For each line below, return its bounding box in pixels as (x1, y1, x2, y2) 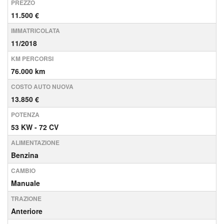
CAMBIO (11, 166, 35, 175)
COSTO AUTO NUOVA (11, 82, 73, 91)
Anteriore (11, 206, 42, 216)
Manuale (11, 178, 40, 188)
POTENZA (11, 110, 39, 119)
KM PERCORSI (11, 54, 53, 63)
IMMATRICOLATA (11, 26, 60, 35)
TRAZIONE (11, 194, 41, 203)
